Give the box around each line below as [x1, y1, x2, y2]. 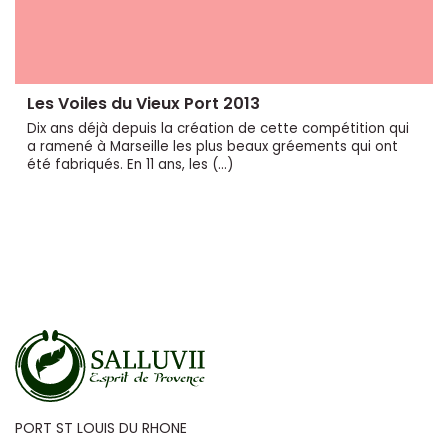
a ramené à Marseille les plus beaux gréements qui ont [27, 136, 398, 156]
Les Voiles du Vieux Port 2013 [27, 91, 260, 115]
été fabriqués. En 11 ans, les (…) [27, 154, 233, 174]
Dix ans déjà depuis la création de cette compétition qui [27, 118, 409, 138]
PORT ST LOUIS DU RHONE [15, 417, 187, 438]
